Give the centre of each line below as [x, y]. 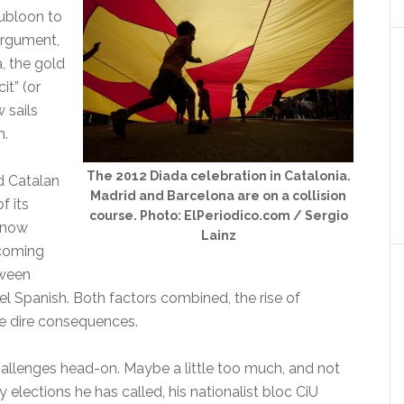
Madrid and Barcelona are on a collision [218, 196]
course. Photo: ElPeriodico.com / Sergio [218, 216]
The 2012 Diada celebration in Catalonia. [218, 176]
